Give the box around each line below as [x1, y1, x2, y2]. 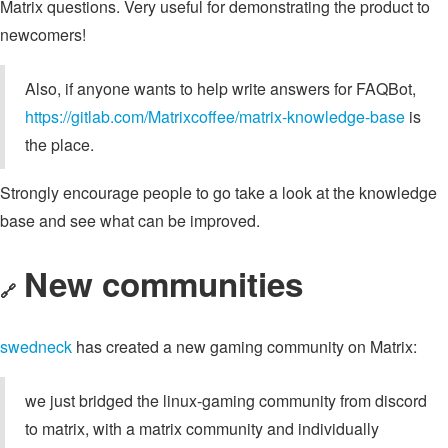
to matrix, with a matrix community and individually [25, 416, 379, 440]
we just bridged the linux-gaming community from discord [25, 388, 427, 412]
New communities [24, 260, 303, 308]
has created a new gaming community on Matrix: [72, 334, 417, 358]
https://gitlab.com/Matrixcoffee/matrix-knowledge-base [25, 104, 405, 128]
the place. [25, 132, 94, 156]
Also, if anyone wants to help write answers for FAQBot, [25, 76, 416, 100]
